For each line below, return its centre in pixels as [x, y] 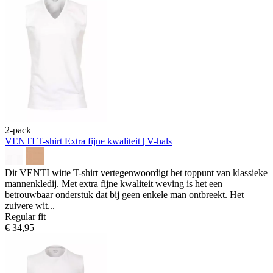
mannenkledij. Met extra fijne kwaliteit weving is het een [114, 183]
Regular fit [25, 216]
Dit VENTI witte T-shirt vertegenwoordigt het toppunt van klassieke [136, 172]
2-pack [18, 130]
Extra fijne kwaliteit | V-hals [118, 141]
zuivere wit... [30, 205]
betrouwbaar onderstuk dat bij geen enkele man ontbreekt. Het [124, 194]
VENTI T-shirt [35, 141]
